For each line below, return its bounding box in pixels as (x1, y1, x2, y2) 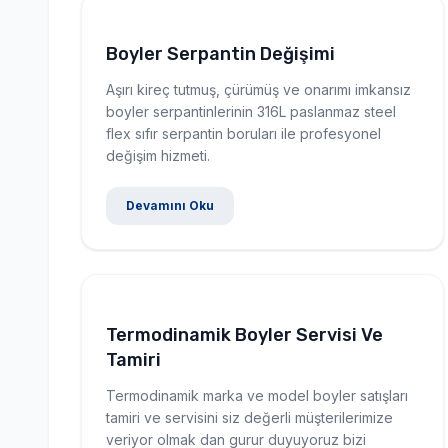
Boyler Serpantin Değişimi (106, 42, 335, 65)
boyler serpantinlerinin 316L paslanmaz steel (106, 102, 396, 120)
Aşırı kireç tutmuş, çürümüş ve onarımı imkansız (106, 80, 411, 98)
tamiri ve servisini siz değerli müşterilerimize (106, 408, 393, 426)
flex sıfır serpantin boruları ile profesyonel (106, 124, 381, 142)
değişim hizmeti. (106, 146, 210, 164)
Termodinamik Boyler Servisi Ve (106, 323, 383, 346)
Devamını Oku (126, 197, 214, 213)
